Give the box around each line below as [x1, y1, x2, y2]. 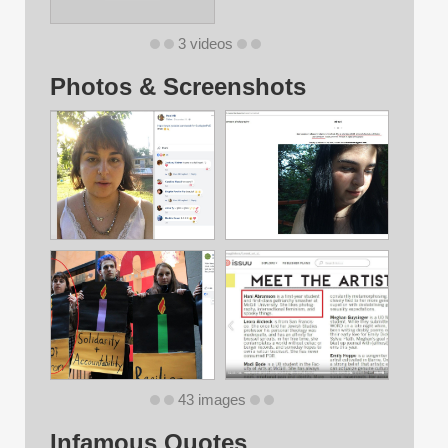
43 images [177, 392, 246, 409]
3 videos [177, 36, 233, 53]
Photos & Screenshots [50, 73, 306, 101]
